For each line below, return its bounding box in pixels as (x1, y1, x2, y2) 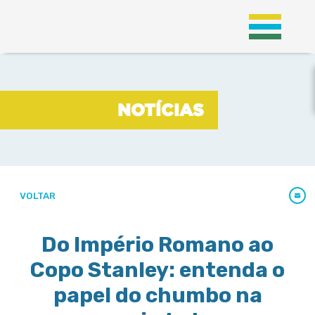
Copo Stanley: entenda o (30, 257, 285, 283)
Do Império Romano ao (41, 232, 274, 257)
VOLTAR (18, 190, 56, 201)
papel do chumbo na (53, 283, 262, 308)
